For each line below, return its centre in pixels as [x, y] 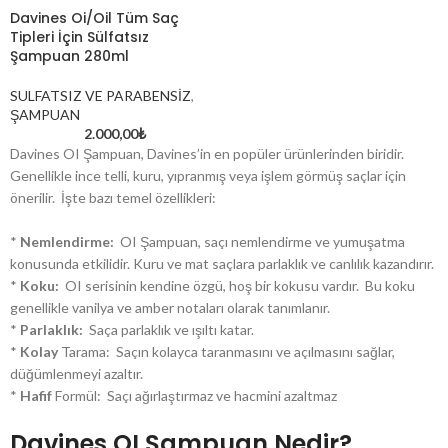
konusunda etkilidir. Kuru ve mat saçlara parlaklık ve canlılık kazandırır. [222, 264]
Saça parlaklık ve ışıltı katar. [168, 330]
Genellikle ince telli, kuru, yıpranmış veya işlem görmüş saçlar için [208, 176]
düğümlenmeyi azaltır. [76, 374]
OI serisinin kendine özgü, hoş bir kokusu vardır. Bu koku [237, 286]
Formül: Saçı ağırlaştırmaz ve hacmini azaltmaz [194, 396]
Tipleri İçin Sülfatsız [79, 37]
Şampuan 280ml [69, 56]
